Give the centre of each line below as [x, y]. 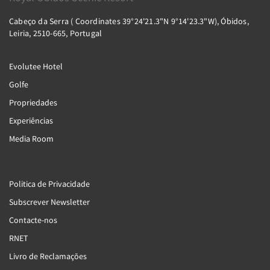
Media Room [31, 139]
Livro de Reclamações [48, 256]
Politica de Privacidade [49, 184]
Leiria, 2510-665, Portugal [56, 33]
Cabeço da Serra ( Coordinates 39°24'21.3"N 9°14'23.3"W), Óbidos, [129, 21]
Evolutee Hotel [36, 66]
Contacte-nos [33, 220]
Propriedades [33, 102]
